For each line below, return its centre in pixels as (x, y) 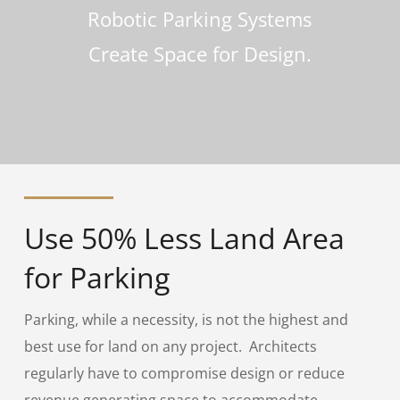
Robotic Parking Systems (200, 19)
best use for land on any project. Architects (170, 347)
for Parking (96, 278)
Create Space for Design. (200, 54)
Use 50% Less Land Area (184, 238)
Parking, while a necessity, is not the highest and (186, 320)
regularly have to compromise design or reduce (184, 374)
